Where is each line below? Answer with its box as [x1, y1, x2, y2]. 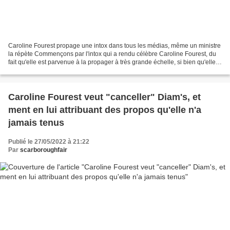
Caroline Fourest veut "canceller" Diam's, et [8, 92, 201, 103]
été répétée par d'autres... [8, 67, 79, 74]
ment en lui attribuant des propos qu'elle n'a [8, 105, 201, 116]
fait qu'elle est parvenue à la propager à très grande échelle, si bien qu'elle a [8, 59, 221, 66]
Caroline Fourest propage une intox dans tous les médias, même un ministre [8, 42, 221, 50]
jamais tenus [8, 118, 64, 128]
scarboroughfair [20, 146, 67, 154]
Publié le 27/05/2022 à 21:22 [8, 138, 89, 146]
